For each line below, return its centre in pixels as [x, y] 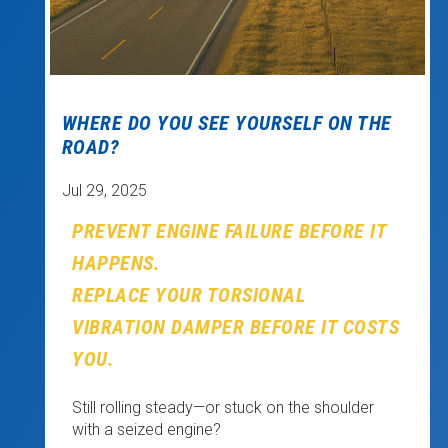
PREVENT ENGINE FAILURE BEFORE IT [229, 231]
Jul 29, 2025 [104, 191]
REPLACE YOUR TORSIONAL [189, 295]
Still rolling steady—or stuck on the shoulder [223, 407]
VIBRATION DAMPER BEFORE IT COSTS [236, 327]
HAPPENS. [116, 263]
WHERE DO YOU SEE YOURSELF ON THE [226, 123]
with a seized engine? [147, 429]
